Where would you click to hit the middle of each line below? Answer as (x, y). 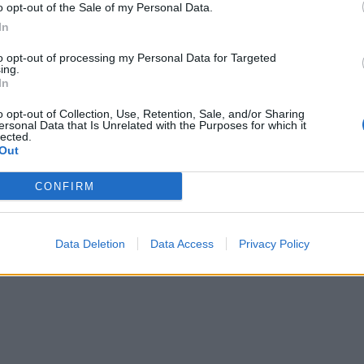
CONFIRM (65, 186)
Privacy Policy (274, 244)
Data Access (182, 244)
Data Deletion (90, 244)
